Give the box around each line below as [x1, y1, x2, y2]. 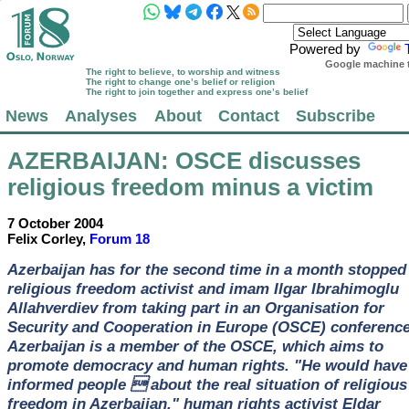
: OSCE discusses [160, 148, 361, 174]
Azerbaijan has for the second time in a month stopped [6, 259, 406, 278]
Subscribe [295, 106, 375, 126]
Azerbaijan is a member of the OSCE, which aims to [6, 336, 383, 355]
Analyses [65, 106, 138, 126]
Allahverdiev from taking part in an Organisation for [6, 298, 384, 317]
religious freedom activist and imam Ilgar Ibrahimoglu [6, 278, 399, 298]
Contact [217, 106, 279, 126]
